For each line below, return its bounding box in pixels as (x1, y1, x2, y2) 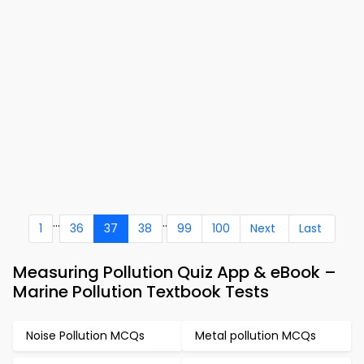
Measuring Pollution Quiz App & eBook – (13, 261, 336, 284)
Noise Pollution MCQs (26, 327, 145, 344)
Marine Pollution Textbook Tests (13, 280, 269, 303)
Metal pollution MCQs (195, 327, 316, 344)
